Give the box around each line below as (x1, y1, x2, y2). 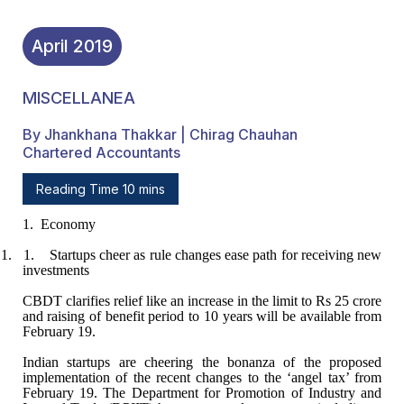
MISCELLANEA (22, 87, 135, 108)
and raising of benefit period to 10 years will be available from (22, 308, 382, 324)
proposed (320, 353, 382, 370)
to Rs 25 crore (298, 292, 382, 308)
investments (22, 262, 89, 278)
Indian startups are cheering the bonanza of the (22, 353, 321, 370)
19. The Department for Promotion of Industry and (73, 384, 382, 400)
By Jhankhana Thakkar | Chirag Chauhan (22, 124, 298, 143)
